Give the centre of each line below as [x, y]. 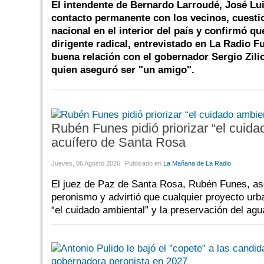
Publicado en [143, 163]
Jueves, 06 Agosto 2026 [86, 163]
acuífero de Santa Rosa [118, 142]
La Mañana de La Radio [197, 163]
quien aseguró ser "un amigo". [123, 70]
